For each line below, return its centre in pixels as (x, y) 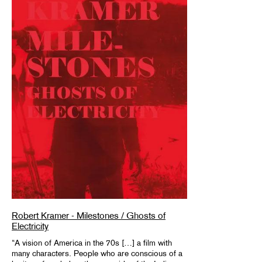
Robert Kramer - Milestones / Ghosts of (89, 216)
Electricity (30, 226)
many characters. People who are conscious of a (97, 254)
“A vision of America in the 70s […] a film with (92, 243)
